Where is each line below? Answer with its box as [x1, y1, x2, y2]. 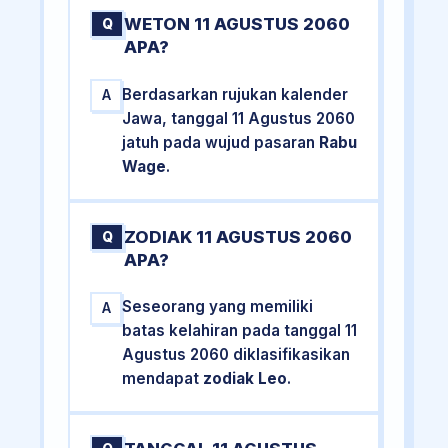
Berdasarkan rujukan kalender [122, 84, 349, 104]
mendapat [122, 369, 204, 389]
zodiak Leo [203, 369, 288, 389]
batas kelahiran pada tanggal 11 [122, 321, 358, 341]
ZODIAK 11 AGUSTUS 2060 [124, 226, 353, 247]
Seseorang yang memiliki [122, 297, 314, 317]
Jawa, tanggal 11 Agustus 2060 [122, 108, 356, 128]
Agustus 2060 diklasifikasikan [122, 345, 351, 365]
